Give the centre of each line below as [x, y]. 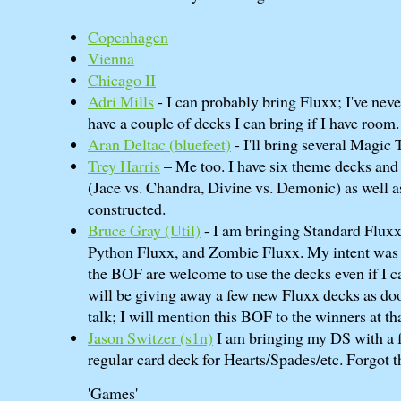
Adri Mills [121, 101]
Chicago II [122, 79]
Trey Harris [124, 165]
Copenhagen [128, 36]
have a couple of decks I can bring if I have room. [243, 122]
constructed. [127, 208]
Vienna [111, 58]
